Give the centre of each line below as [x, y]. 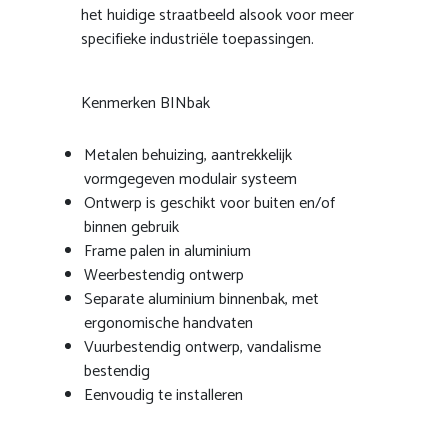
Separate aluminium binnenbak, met [201, 299]
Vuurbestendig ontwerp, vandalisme [202, 347]
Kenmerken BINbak [145, 103]
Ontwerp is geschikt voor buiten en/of [209, 203]
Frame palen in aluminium [167, 251]
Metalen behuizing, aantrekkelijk [188, 155]
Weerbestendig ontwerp [164, 275]
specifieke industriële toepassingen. [197, 39]
